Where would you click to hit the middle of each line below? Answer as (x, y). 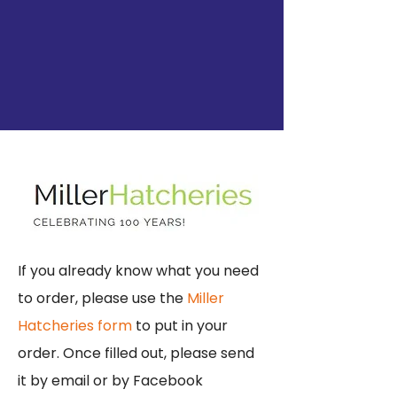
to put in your (180, 326)
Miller (206, 298)
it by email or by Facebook (110, 381)
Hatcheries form (75, 326)
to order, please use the (102, 298)
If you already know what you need (138, 271)
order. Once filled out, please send (136, 353)
